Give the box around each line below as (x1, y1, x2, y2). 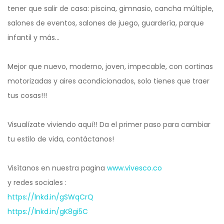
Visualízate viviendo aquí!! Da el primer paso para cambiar (7, 119, 210, 129)
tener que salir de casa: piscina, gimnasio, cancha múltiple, (7, 3, 213, 13)
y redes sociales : (7, 177, 66, 187)
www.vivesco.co (107, 162, 162, 173)
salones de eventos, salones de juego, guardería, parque (7, 17, 204, 28)
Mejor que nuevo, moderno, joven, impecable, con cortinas (7, 61, 213, 71)
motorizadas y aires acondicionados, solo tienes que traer (7, 75, 209, 86)
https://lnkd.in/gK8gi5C (7, 206, 88, 216)
